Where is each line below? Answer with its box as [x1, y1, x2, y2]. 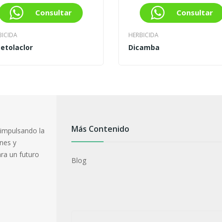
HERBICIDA [128, 31, 159, 40]
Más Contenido [71, 123, 129, 135]
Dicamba [128, 43, 160, 53]
